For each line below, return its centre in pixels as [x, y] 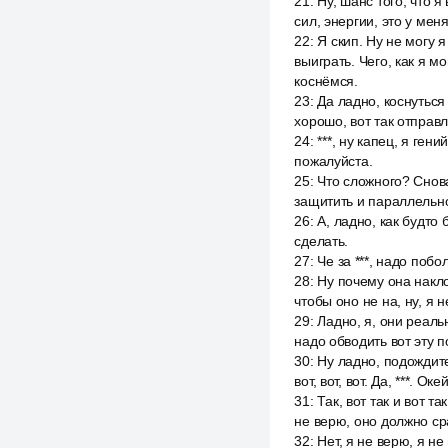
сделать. [321, 241]
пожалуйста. [333, 161]
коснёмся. [326, 81]
